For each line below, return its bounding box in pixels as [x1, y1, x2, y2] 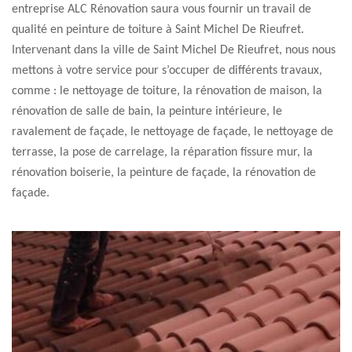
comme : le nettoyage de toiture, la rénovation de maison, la [12, 85, 322, 97]
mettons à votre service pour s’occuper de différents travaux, [12, 64, 322, 77]
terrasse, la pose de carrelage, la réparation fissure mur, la [12, 146, 313, 159]
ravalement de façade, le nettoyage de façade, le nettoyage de [12, 126, 333, 138]
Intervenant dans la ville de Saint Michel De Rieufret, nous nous [12, 44, 335, 57]
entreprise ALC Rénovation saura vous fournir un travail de [12, 3, 311, 16]
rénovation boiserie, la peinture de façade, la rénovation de [12, 167, 316, 179]
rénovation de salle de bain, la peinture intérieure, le [12, 105, 282, 118]
